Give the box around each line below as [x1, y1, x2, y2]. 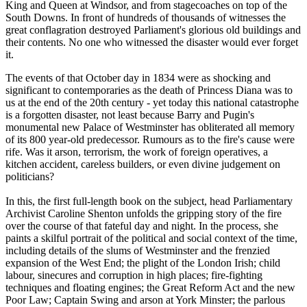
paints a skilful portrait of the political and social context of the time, [5, 232, 297, 244]
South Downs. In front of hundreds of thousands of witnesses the [5, 11, 286, 23]
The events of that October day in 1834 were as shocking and [5, 71, 271, 84]
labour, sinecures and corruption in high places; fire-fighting [5, 269, 262, 281]
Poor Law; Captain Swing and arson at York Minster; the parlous [5, 293, 285, 306]
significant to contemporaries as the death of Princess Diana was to [5, 84, 293, 96]
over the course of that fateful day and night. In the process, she [5, 219, 278, 232]
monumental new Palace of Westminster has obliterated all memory [5, 121, 295, 133]
